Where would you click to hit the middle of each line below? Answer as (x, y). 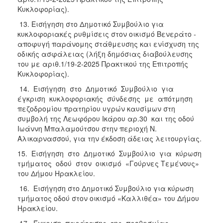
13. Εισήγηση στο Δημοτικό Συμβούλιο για (91, 24)
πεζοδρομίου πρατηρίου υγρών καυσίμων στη (96, 108)
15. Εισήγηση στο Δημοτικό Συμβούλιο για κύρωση (111, 153)
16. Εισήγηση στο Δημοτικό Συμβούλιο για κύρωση (106, 188)
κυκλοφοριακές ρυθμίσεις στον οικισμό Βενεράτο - (107, 34)
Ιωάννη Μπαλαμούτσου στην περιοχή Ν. (87, 128)
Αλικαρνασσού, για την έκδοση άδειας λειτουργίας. (111, 138)
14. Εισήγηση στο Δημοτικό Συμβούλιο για (97, 88)
